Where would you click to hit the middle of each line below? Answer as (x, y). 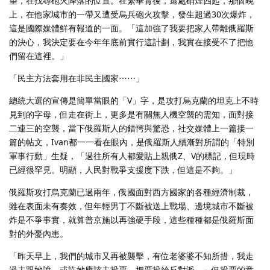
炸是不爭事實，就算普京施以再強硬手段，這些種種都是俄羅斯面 (131, 219)
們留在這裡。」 (39, 55)
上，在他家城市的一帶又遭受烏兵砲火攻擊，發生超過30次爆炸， (132, 14)
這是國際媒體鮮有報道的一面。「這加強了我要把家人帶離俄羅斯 (131, 28)
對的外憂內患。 (39, 233)
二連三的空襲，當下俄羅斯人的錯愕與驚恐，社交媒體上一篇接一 (131, 128)
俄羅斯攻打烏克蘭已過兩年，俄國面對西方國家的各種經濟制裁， (131, 192)
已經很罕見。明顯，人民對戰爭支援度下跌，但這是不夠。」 (123, 169)
